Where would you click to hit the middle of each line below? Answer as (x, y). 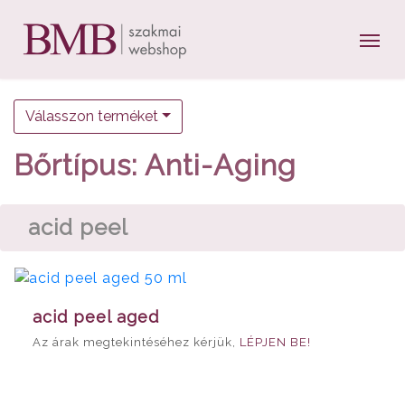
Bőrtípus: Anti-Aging (155, 165)
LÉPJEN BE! (275, 342)
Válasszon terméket (92, 116)
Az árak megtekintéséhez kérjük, (136, 342)
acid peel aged (96, 316)
